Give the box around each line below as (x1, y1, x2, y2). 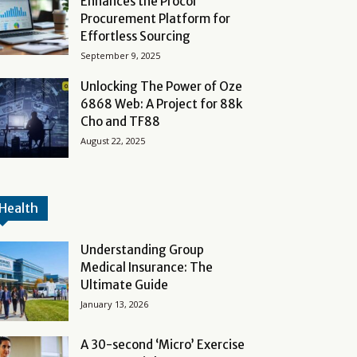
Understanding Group (80, 242, 204, 257)
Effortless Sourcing (80, 29, 190, 44)
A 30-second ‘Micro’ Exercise (80, 337, 245, 352)
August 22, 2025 (80, 135, 145, 147)
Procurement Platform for (80, 11, 230, 26)
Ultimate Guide (80, 277, 168, 292)
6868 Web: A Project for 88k (80, 96, 242, 112)
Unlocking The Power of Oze (80, 79, 242, 94)
